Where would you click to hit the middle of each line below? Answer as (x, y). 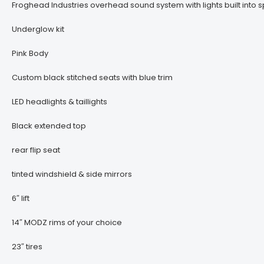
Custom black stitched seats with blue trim (92, 78)
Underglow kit (38, 29)
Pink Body (30, 54)
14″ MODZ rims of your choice (67, 223)
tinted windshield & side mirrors (72, 174)
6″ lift (21, 199)
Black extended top (49, 126)
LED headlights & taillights (60, 102)
